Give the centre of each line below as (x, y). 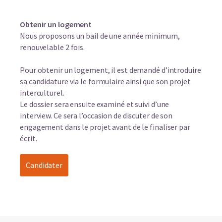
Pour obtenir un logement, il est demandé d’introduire (111, 70)
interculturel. (42, 92)
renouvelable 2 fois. (53, 47)
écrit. (28, 138)
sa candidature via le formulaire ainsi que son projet (105, 81)
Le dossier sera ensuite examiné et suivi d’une (95, 104)
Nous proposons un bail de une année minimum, (100, 35)
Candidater (44, 165)
